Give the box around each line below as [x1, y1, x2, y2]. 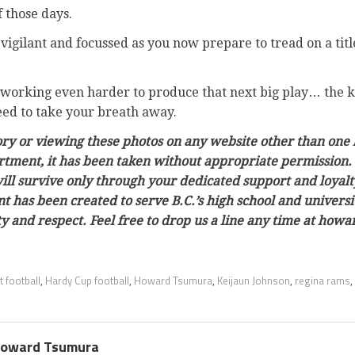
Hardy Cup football [44, 272, 129, 288]
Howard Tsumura [133, 272, 212, 288]
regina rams [294, 272, 350, 288]
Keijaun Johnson [216, 272, 290, 288]
